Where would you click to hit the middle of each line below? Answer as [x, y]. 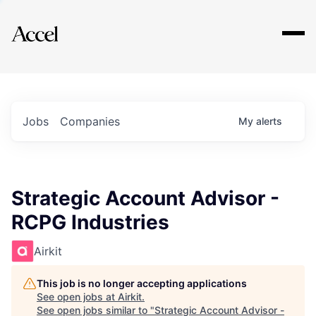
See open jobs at [77, 297]
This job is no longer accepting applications [142, 283]
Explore [55, 25]
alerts [269, 121]
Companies [90, 121]
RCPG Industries [90, 222]
